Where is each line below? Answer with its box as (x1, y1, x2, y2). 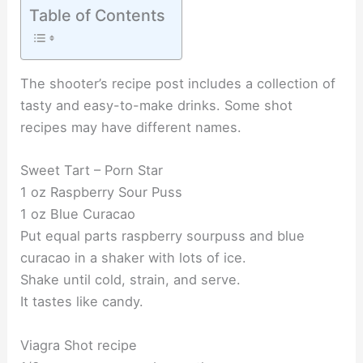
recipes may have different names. (20, 119, 242, 136)
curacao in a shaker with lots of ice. (20, 250, 247, 267)
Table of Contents (29, 5, 166, 25)
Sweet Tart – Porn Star (20, 162, 164, 179)
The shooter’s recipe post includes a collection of (20, 75, 336, 92)
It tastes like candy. (20, 293, 144, 310)
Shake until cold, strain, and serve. (20, 271, 241, 288)
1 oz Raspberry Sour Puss (20, 184, 183, 201)
